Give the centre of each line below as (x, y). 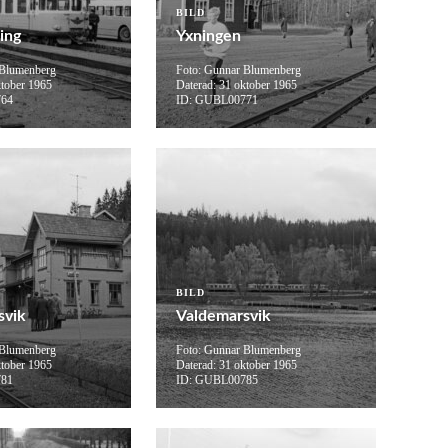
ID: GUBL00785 (217, 380)
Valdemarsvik (223, 316)
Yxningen (208, 36)
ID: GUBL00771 (217, 100)
